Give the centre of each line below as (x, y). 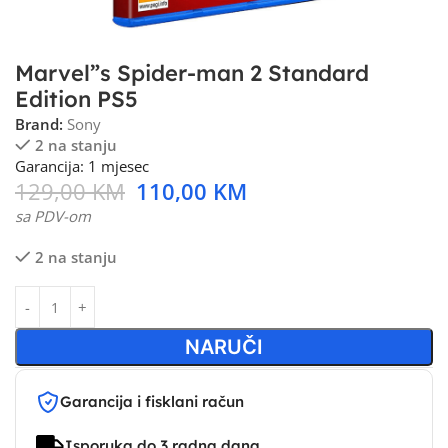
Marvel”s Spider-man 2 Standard (192, 73)
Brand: (41, 124)
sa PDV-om (53, 216)
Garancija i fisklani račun (152, 401)
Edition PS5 (76, 99)
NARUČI (223, 347)
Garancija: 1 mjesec (82, 166)
